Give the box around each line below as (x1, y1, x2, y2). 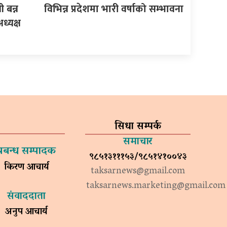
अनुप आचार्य (5, 203, 48, 221)
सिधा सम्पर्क (115, 117, 161, 136)
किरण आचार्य (4, 159, 49, 176)
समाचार (123, 132, 153, 152)
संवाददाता (7, 186, 46, 206)
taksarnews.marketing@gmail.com (86, 177, 225, 195)
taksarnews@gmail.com (91, 163, 185, 180)
